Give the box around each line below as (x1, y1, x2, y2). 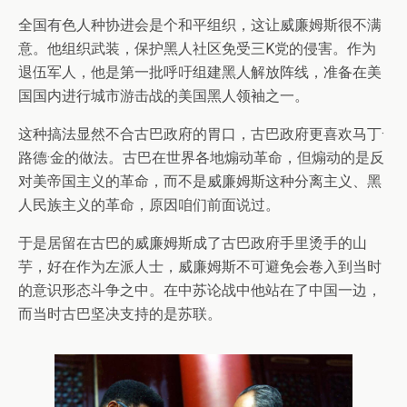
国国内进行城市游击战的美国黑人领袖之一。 (18, 87, 309, 105)
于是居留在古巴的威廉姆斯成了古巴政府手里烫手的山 (18, 234, 367, 253)
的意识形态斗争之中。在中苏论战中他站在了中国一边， (18, 282, 382, 300)
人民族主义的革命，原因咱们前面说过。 (18, 196, 280, 214)
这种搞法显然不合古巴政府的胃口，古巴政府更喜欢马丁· (18, 125, 384, 144)
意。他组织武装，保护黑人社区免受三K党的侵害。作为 (18, 40, 376, 58)
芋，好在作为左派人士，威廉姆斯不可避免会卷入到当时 (18, 258, 382, 276)
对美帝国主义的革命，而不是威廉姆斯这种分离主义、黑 (18, 173, 382, 191)
